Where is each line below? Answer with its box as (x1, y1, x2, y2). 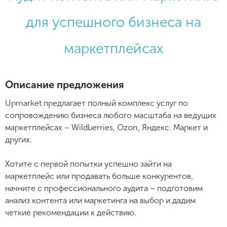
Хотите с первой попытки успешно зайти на (5, 159, 172, 169)
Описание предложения (5, 78, 124, 91)
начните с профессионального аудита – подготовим (5, 183, 203, 193)
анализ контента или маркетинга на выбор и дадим (5, 195, 196, 205)
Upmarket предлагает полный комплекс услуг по (5, 98, 188, 108)
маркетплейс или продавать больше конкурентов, (5, 171, 193, 181)
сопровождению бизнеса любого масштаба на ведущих (5, 110, 216, 120)
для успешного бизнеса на (26, 13, 201, 30)
